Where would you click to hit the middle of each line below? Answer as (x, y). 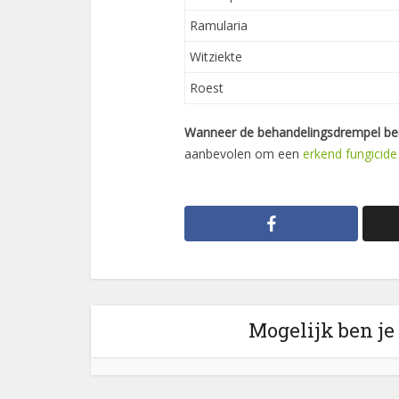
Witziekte (216, 57)
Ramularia (219, 25)
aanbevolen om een (244, 154)
